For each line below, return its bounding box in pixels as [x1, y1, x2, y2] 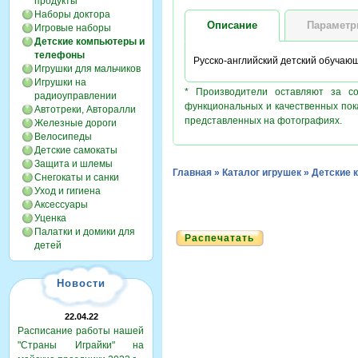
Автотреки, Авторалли [34, 104, 136, 115]
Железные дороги [34, 117, 117, 129]
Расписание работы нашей [18, 325, 144, 336]
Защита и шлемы [34, 158, 113, 169]
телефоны [34, 50, 85, 61]
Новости [57, 277, 105, 289]
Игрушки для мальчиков [34, 63, 141, 74]
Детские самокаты [34, 145, 117, 156]
